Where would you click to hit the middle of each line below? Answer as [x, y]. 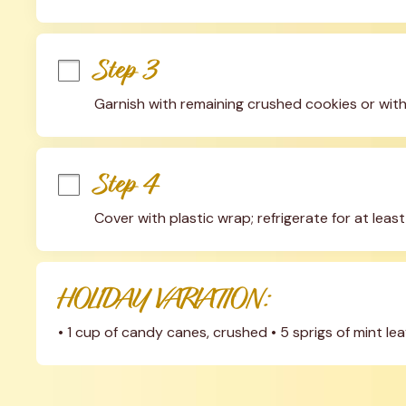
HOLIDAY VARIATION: [164, 298]
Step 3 [126, 70]
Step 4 [126, 184]
